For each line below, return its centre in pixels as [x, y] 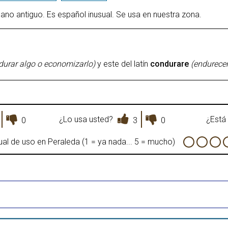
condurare [169, 64]
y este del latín [123, 64]
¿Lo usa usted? [86, 119]
